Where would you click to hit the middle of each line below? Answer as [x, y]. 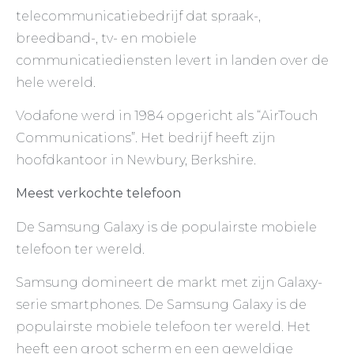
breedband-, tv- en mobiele [106, 38]
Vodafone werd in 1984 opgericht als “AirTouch [167, 115]
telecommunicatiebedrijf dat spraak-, [138, 16]
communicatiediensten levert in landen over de [172, 60]
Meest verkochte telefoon [98, 194]
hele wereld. [56, 82]
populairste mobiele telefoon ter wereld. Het [163, 327]
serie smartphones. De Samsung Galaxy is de [161, 305]
